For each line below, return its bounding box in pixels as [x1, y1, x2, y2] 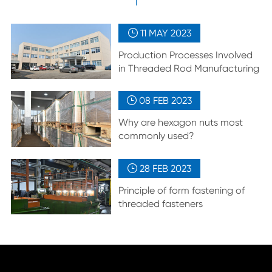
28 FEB [140, 162, 171, 174]
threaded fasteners [118, 197, 203, 209]
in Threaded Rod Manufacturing [118, 62, 260, 74]
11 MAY [140, 27, 171, 39]
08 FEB [139, 95, 172, 107]
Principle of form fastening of [118, 184, 245, 196]
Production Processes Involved [118, 49, 253, 61]
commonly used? [118, 130, 195, 142]
